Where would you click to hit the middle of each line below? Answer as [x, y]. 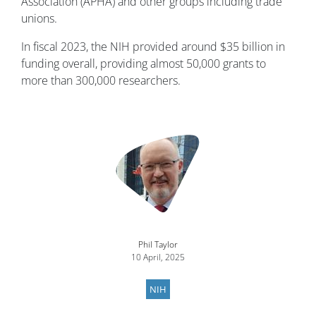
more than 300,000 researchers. [101, 81]
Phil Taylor [158, 245]
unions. [39, 19]
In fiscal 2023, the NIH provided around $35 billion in [153, 47]
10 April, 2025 [158, 257]
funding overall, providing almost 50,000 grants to [144, 64]
